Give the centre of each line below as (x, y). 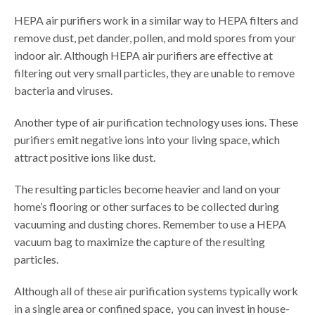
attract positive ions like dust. (85, 157)
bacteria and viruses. (63, 91)
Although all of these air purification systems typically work (156, 291)
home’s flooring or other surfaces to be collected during (147, 207)
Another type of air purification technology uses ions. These (156, 122)
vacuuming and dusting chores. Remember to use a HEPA (150, 224)
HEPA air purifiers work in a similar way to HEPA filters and (156, 20)
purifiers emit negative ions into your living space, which (147, 140)
